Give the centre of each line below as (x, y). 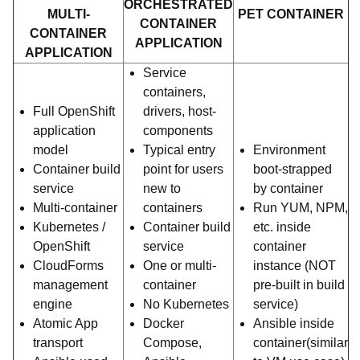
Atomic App (65, 323)
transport (58, 343)
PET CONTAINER (291, 14)
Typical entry (179, 150)
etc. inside (282, 227)
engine (53, 304)
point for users (183, 169)
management (70, 285)
